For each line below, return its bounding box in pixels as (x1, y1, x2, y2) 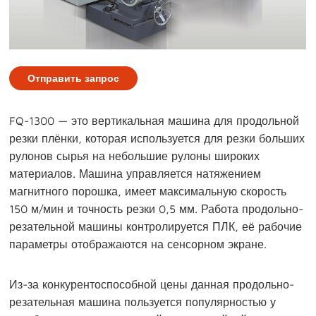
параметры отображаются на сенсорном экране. (9, 237, 267, 250)
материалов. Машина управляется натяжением (9, 166, 262, 180)
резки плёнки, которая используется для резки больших (9, 131, 305, 145)
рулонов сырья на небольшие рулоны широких (9, 149, 260, 162)
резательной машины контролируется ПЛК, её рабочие (9, 219, 303, 233)
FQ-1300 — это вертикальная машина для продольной (9, 114, 300, 127)
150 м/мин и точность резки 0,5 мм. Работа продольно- (9, 202, 304, 215)
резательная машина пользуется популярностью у (9, 295, 276, 308)
